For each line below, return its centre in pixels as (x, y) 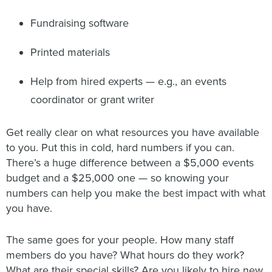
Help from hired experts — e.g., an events (128, 82)
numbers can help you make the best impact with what (136, 193)
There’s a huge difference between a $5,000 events (130, 163)
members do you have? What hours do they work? (125, 255)
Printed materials (70, 53)
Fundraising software (80, 23)
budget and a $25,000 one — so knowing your (117, 178)
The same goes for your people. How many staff (120, 240)
